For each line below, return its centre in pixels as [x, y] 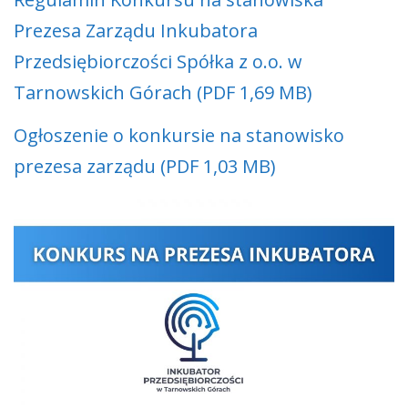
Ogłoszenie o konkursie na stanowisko [179, 136]
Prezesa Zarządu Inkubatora [136, 31]
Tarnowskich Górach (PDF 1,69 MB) [163, 93]
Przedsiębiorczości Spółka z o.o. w [158, 62]
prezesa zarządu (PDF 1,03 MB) [145, 167]
